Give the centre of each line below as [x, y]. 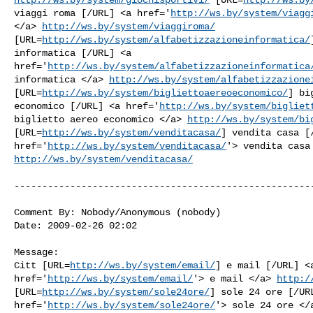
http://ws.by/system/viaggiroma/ [129, 26]
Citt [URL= [42, 265]
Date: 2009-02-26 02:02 [75, 225]
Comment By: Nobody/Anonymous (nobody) [117, 212]
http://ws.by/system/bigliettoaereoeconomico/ [165, 93]
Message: [36, 252]
